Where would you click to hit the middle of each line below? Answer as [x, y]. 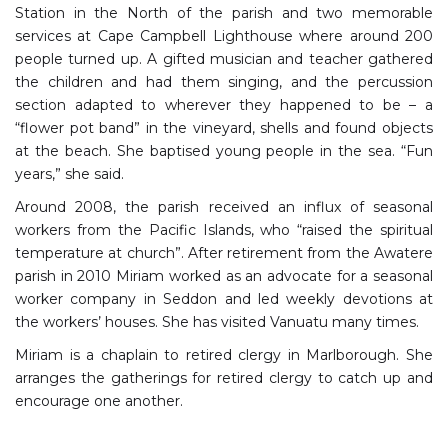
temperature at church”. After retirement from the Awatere [224, 252]
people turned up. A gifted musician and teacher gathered [224, 58]
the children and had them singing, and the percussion [224, 81]
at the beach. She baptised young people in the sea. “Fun [224, 150]
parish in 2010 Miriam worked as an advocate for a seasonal [224, 275]
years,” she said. [69, 173]
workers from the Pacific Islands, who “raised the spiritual [224, 229]
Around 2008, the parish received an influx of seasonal [224, 206]
